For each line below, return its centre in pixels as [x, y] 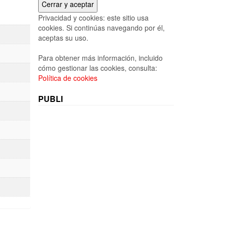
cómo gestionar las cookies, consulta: [98, 68]
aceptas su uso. [63, 38]
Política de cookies [68, 78]
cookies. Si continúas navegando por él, [101, 28]
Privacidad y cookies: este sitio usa [93, 18]
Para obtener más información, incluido [100, 58]
